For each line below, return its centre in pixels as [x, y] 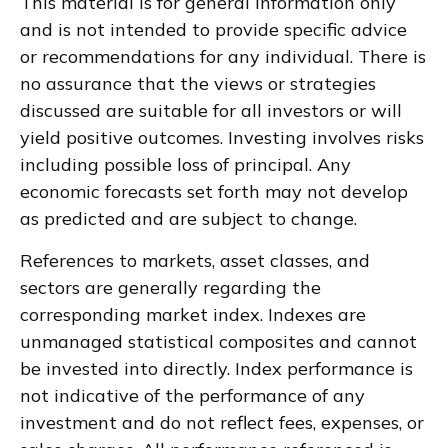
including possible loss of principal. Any [185, 164]
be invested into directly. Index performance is [216, 368]
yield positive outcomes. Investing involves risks [222, 137]
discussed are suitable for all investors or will [211, 110]
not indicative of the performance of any [192, 395]
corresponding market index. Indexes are [193, 314]
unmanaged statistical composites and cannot [218, 341]
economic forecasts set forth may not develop [214, 191]
